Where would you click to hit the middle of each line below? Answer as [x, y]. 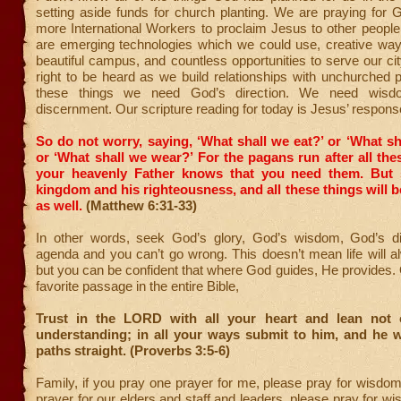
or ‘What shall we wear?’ [115, 157]
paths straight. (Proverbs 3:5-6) [133, 350]
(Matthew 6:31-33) [140, 205]
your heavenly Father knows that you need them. [200, 173]
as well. [59, 205]
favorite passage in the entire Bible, [137, 286]
